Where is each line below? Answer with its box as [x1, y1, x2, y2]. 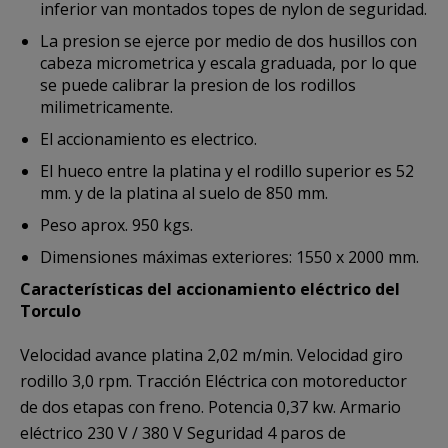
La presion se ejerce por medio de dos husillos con [40, 30, 417, 52]
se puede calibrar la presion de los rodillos [40, 74, 356, 96]
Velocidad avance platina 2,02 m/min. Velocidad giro [20, 344, 403, 366]
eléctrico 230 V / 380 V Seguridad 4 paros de [20, 422, 346, 444]
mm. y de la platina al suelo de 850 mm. [40, 182, 328, 204]
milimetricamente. [40, 96, 173, 118]
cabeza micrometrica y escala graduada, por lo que [40, 52, 417, 74]
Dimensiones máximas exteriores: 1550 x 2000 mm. [40, 246, 419, 268]
